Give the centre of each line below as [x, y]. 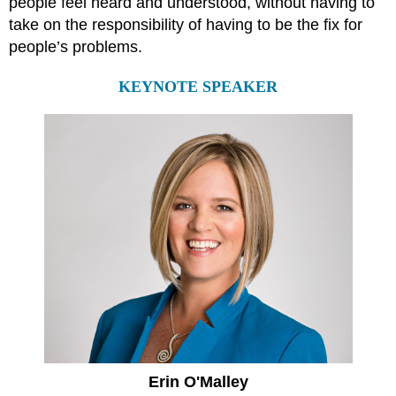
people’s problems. [78, 47]
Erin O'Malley [198, 382]
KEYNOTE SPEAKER [198, 87]
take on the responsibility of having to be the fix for [186, 25]
